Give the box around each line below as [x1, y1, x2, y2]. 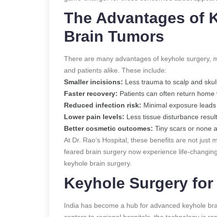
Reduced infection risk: [64, 101, 141, 109]
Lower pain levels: [64, 112, 124, 121]
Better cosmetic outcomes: [64, 124, 153, 132]
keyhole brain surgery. [64, 159, 132, 167]
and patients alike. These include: [64, 66, 167, 74]
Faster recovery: [64, 89, 118, 97]
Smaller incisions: [64, 77, 123, 86]
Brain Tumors [64, 27, 164, 45]
